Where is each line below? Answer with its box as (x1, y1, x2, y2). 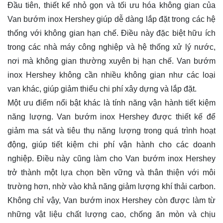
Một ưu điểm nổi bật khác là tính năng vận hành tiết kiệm (7, 98, 216, 107)
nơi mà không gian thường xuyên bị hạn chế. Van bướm (7, 56, 216, 65)
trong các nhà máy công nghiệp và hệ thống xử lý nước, (7, 42, 216, 51)
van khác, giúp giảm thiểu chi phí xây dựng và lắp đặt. (7, 84, 199, 93)
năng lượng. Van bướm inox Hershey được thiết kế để (7, 112, 216, 121)
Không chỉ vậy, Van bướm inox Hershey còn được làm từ (7, 196, 216, 205)
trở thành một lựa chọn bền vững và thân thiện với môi (7, 168, 216, 177)
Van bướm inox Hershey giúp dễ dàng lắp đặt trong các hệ (7, 14, 216, 23)
